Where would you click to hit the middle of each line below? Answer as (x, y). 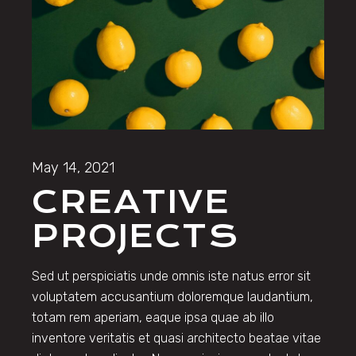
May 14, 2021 (74, 167)
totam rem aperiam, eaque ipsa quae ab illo (153, 317)
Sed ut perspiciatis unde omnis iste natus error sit (172, 276)
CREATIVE (131, 202)
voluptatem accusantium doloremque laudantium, (173, 296)
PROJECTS (135, 236)
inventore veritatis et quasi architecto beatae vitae (177, 338)
